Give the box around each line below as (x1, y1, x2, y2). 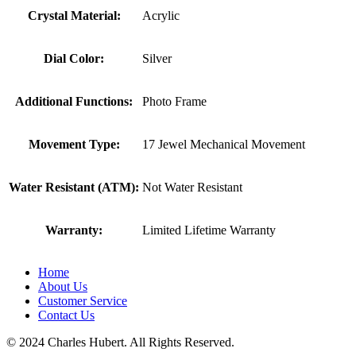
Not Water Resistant (142, 180, 242, 194)
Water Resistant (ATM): (9, 180, 139, 194)
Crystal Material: (27, 8, 121, 22)
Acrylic (142, 8, 180, 22)
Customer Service (38, 293, 127, 308)
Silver (142, 51, 172, 65)
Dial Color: (44, 51, 104, 65)
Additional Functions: (15, 94, 133, 108)
